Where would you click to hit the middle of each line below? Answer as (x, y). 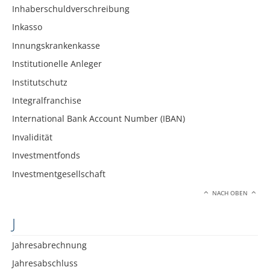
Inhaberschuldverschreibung (71, 9)
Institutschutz (40, 82)
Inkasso (27, 27)
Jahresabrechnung (49, 245)
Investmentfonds (46, 155)
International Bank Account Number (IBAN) (99, 119)
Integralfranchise (47, 100)
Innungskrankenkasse (56, 45)
